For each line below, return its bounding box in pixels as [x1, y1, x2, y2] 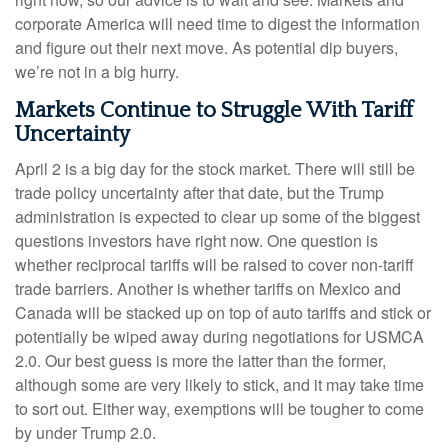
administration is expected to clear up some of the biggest [15, 205, 420, 229]
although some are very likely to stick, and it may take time [15, 373, 424, 397]
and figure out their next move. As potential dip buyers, [15, 36, 398, 60]
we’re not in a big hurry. [15, 60, 179, 84]
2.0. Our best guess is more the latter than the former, [15, 349, 386, 373]
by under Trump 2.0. [15, 421, 156, 445]
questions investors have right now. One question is [15, 229, 378, 253]
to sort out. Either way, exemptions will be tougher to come [15, 397, 424, 421]
